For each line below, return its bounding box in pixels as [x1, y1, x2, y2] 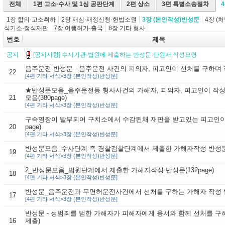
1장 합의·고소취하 [6, 16, 56, 23]
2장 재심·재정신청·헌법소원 [61, 16, 137, 23]
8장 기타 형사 [108, 25, 145, 32]
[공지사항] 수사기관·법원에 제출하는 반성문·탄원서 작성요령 [33, 51, 197, 58]
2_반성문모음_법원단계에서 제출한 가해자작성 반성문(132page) [25, 166, 214, 174]
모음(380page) [25, 94, 67, 101]
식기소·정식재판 [4, 25, 48, 32]
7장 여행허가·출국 [53, 25, 103, 32]
